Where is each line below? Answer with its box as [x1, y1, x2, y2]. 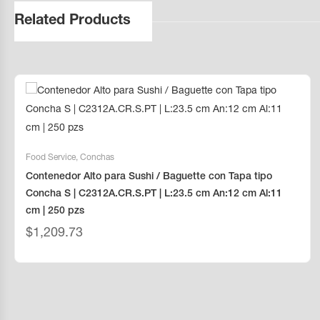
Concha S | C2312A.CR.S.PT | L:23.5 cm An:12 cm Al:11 [26, 189, 282, 199]
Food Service [26, 154, 76, 162]
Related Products [14, 14, 131, 29]
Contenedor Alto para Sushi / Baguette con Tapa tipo [26, 172, 272, 182]
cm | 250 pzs [26, 206, 84, 216]
